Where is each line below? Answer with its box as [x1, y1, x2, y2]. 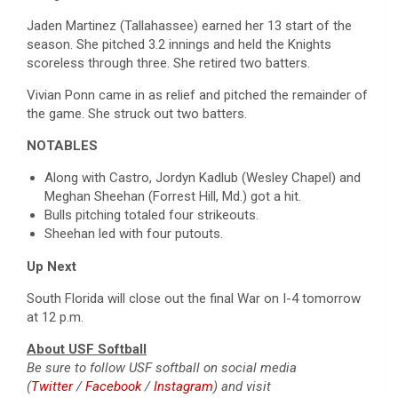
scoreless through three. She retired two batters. [27, 54, 317, 71]
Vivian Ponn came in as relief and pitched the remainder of [27, 86, 368, 103]
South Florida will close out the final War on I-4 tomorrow [27, 290, 361, 306]
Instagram [154, 378, 213, 394]
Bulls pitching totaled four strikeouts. [44, 206, 259, 223]
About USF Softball [27, 340, 147, 357]
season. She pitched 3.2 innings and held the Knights [27, 36, 331, 52]
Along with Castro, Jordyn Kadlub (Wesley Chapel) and [44, 169, 361, 186]
